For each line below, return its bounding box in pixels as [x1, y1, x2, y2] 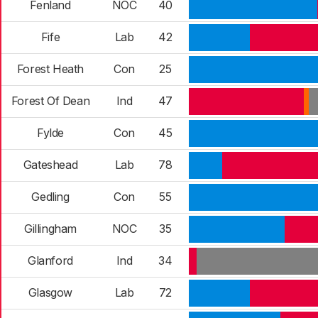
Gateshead [23, 158, 78, 172]
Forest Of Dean [11, 94, 90, 108]
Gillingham [24, 221, 77, 236]
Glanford [28, 253, 73, 268]
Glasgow [28, 285, 73, 300]
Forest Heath [16, 62, 84, 76]
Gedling [31, 190, 70, 204]
